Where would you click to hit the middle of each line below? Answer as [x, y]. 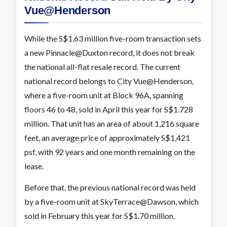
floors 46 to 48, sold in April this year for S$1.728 [109, 109]
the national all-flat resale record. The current [102, 67]
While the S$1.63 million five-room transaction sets [113, 38]
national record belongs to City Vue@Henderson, [109, 81]
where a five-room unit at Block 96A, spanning [104, 95]
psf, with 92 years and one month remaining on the [110, 152]
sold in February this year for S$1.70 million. [100, 216]
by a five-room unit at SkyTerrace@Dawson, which [111, 201]
